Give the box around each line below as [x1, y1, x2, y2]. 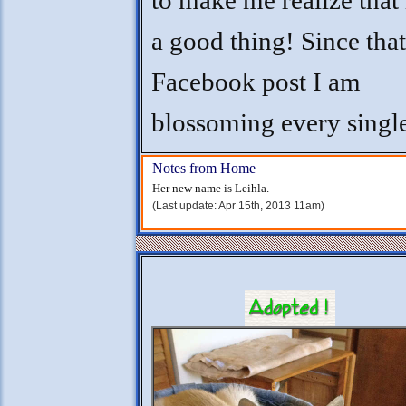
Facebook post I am [151, 68, 361, 96]
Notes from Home [152, 160, 256, 176]
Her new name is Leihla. [152, 181, 269, 195]
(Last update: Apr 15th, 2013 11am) [152, 199, 324, 212]
